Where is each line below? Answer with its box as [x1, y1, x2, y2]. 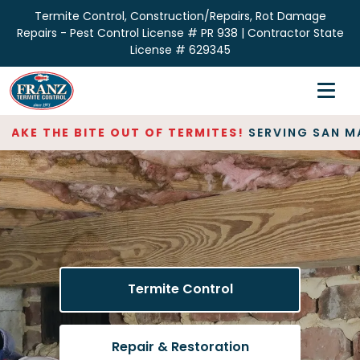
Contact [29, 274, 84, 292]
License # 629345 [129, 42, 231, 58]
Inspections [29, 117, 105, 135]
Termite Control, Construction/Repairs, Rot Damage [34, 8, 326, 24]
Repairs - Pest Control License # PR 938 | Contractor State [16, 25, 344, 41]
